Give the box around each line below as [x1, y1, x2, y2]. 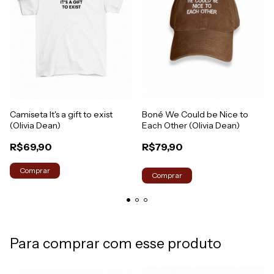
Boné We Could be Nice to [142, 108, 248, 120]
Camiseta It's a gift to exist [10, 108, 113, 120]
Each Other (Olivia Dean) [142, 119, 240, 131]
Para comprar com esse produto [10, 234, 221, 252]
